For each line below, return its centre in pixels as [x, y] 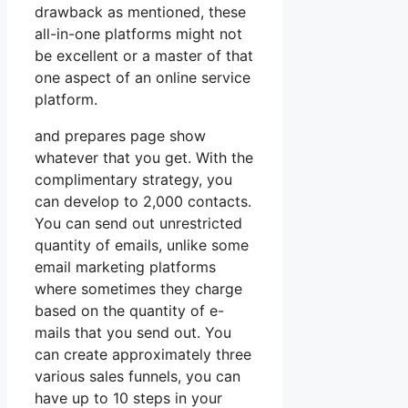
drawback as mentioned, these [140, 12]
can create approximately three [143, 355]
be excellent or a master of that [144, 56]
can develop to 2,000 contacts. [143, 202]
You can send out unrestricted [138, 224]
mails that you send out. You [133, 333]
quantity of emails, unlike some [142, 245]
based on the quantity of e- [129, 311]
